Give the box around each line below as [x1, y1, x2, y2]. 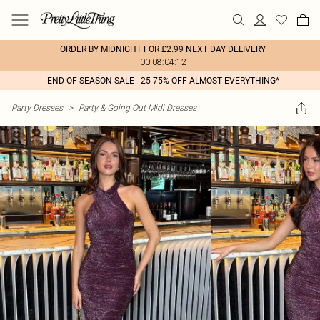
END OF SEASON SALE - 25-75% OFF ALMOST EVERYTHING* [46, 76, 279, 86]
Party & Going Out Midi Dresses [79, 102, 196, 113]
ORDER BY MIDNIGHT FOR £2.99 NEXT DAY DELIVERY [60, 44, 266, 54]
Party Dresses [11, 102, 63, 113]
